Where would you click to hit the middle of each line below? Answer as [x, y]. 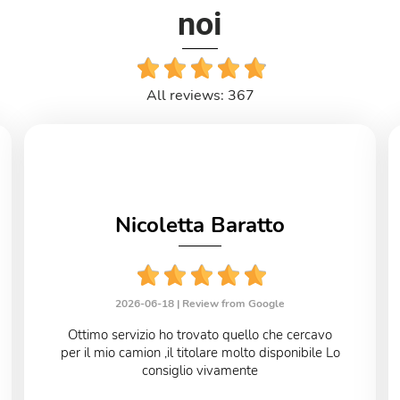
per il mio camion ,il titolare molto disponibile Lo [200, 353]
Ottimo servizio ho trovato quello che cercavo [200, 335]
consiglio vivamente [200, 371]
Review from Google [233, 304]
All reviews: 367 [200, 96]
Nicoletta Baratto [200, 225]
